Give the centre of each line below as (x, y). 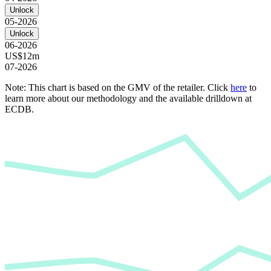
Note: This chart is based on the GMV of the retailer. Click (118, 87)
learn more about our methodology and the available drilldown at (128, 98)
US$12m (22, 56)
